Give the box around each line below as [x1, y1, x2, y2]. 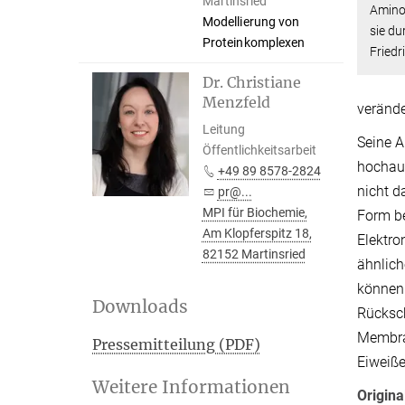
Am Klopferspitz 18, [202, 226, 312, 240]
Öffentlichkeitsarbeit [202, 143, 316, 157]
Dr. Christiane [202, 73, 301, 91]
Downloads [92, 296, 188, 317]
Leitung [202, 122, 245, 137]
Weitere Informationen [92, 376, 290, 398]
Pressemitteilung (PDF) [92, 335, 260, 353]
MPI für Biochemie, [202, 205, 307, 220]
